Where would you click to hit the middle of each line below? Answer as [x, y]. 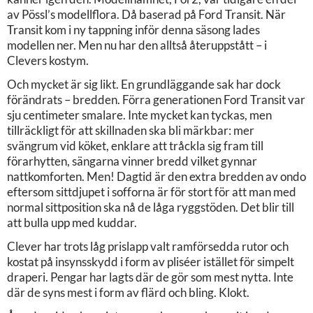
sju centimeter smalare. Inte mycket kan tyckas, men [139, 115]
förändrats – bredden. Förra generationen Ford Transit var [156, 99]
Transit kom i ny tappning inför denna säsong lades [133, 29]
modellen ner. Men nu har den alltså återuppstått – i [137, 45]
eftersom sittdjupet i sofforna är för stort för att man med [152, 191]
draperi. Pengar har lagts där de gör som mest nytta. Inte [150, 277]
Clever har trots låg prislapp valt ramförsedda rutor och [148, 246]
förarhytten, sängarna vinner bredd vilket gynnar [132, 161]
